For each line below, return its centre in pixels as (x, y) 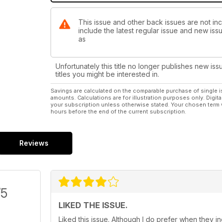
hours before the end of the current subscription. (118, 112)
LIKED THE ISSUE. (93, 205)
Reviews (34, 143)
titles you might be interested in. (107, 74)
